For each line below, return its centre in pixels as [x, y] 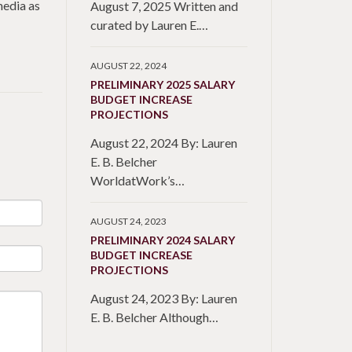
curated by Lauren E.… [149, 25]
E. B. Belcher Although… [154, 317]
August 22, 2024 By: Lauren [163, 143]
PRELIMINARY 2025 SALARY [162, 84]
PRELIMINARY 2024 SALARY [162, 240]
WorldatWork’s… [137, 180]
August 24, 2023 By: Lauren [163, 298]
